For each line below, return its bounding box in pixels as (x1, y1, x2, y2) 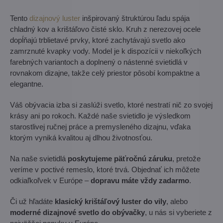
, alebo (166, 197, 188, 206)
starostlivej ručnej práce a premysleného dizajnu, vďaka (10, 122, 191, 131)
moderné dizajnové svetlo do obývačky (10, 208, 145, 217)
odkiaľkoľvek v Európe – (10, 176, 91, 185)
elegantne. (10, 79, 43, 88)
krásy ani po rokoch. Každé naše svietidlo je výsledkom (10, 111, 191, 120)
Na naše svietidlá (10, 154, 68, 163)
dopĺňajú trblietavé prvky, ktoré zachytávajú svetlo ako (10, 35, 185, 44)
